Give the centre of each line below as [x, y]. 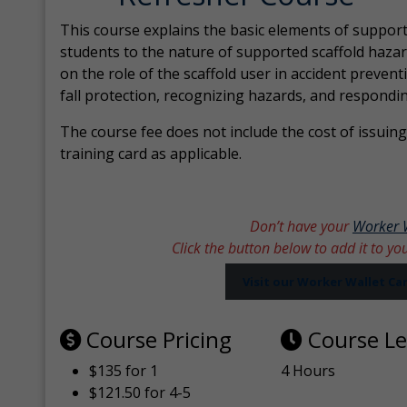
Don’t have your [301, 226]
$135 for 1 [124, 371]
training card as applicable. [151, 154]
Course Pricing [157, 339]
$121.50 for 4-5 [140, 392]
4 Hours [308, 371]
